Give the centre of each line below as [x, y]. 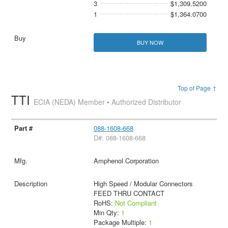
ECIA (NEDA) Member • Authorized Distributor [108, 102]
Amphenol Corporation [126, 160]
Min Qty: [107, 212]
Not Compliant [136, 203]
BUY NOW [150, 42]
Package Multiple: [121, 222]
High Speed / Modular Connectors [143, 183]
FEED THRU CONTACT [129, 193]
